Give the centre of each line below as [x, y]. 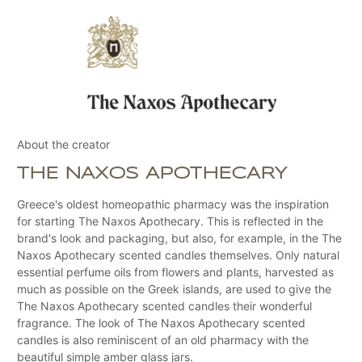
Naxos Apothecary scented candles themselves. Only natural [178, 255]
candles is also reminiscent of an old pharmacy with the [163, 339]
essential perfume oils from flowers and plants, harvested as [175, 271]
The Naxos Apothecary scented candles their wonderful [164, 305]
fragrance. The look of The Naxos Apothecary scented [161, 322]
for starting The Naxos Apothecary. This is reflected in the [170, 221]
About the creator [63, 144]
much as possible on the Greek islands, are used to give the [174, 288]
